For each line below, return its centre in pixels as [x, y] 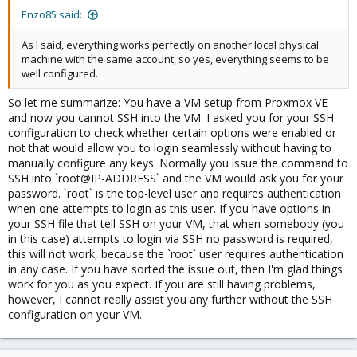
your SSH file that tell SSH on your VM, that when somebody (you [176, 224]
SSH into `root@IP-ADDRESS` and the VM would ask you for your [176, 178]
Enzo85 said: [52, 14]
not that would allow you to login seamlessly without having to [170, 148]
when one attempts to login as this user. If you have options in [169, 208]
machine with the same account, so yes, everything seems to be [175, 59]
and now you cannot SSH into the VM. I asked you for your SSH [171, 118]
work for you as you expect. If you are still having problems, [162, 284]
